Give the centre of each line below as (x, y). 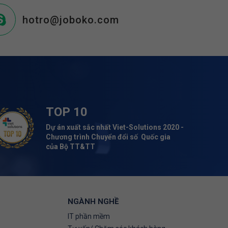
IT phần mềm (89, 216)
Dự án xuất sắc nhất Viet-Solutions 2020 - (115, 127)
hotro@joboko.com (70, 20)
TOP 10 (66, 112)
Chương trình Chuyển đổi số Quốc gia (108, 137)
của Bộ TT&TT (70, 147)
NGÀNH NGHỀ (93, 202)
